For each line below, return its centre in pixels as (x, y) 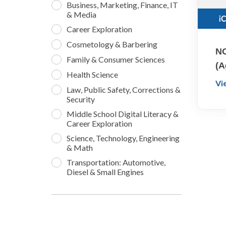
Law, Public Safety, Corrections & (123, 90)
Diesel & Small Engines (105, 172)
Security (80, 99)
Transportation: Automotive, (116, 162)
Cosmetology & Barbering (112, 44)
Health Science (92, 75)
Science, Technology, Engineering (123, 138)
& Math (79, 148)
